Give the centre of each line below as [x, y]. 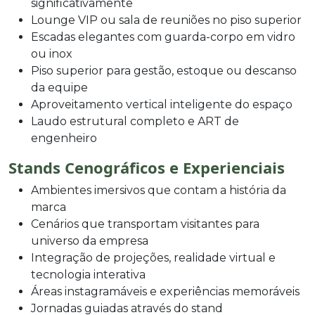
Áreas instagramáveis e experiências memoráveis [165, 291]
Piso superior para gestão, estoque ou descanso [164, 70]
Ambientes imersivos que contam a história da [159, 190]
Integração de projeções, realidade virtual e [153, 257]
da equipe [59, 87]
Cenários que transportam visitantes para [145, 224]
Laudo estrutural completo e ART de [135, 121]
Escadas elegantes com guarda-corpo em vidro [163, 37]
